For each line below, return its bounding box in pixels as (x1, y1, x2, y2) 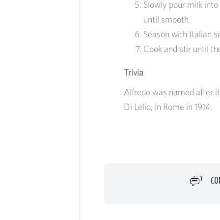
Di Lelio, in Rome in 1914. (124, 102, 213, 112)
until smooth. (143, 14, 191, 25)
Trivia (124, 67, 143, 78)
